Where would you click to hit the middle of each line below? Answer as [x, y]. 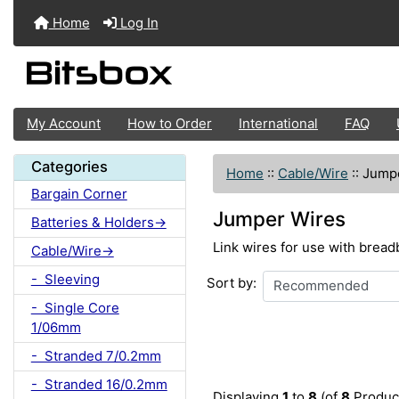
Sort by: [231, 283]
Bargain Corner [79, 194]
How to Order [170, 124]
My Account [64, 124]
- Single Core [75, 308]
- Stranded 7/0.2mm [96, 356]
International [278, 124]
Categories [69, 167]
